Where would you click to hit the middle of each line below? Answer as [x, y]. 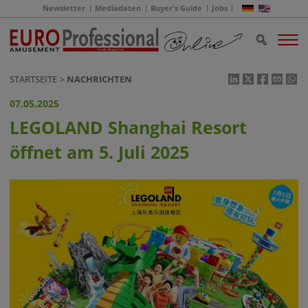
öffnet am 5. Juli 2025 [99, 153]
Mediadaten [118, 9]
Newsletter [64, 9]
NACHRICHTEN [99, 79]
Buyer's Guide [176, 9]
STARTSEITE [33, 79]
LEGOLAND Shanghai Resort [128, 128]
